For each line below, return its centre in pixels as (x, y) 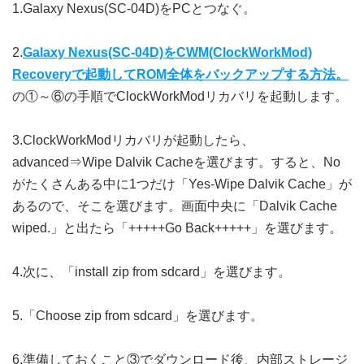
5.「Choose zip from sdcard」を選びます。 (138, 316)
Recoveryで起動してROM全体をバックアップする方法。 (180, 74)
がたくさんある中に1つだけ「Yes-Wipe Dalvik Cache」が (182, 184)
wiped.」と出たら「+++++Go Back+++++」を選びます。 (177, 228)
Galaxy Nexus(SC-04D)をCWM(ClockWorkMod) (167, 52)
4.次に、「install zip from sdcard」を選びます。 (152, 272)
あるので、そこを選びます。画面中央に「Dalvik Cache (175, 206)
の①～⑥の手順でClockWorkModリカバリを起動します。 (180, 96)
